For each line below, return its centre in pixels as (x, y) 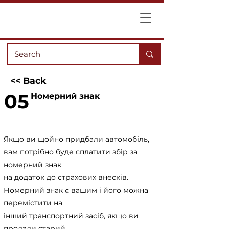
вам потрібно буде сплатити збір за (71, 152)
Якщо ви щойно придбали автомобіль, (76, 139)
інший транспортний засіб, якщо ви (71, 216)
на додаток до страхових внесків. (66, 177)
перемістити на (33, 203)
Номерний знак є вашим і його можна (76, 190)
